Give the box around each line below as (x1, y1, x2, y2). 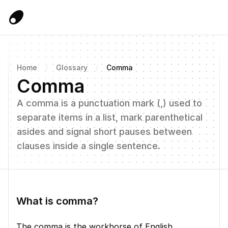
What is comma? (16, 195, 98, 207)
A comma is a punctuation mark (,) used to (17, 98, 202, 108)
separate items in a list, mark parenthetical (17, 112, 203, 123)
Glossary (56, 63, 88, 72)
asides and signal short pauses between (17, 126, 192, 137)
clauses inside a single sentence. (17, 140, 160, 151)
